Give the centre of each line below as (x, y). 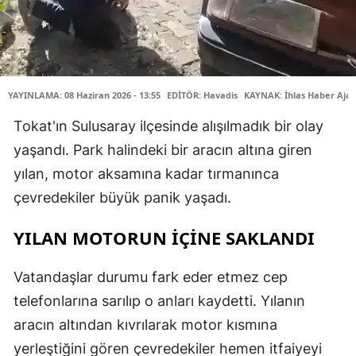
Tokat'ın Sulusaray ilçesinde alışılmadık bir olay (168, 126)
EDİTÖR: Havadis (202, 95)
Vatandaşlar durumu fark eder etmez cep (151, 277)
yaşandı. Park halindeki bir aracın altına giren (163, 149)
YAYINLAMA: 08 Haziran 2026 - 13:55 (84, 95)
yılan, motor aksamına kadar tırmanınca (146, 173)
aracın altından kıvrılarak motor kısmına (145, 324)
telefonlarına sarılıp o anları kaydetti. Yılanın (159, 300)
